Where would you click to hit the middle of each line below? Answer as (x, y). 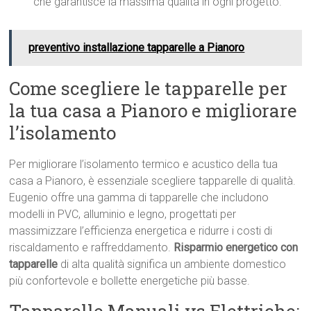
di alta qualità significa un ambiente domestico (172, 264)
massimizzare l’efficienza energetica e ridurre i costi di (141, 231)
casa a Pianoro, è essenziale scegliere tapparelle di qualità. (153, 181)
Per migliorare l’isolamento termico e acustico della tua (144, 165)
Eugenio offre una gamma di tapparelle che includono (139, 198)
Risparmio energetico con (236, 248)
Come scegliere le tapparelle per (149, 89)
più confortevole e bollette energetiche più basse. (130, 281)
